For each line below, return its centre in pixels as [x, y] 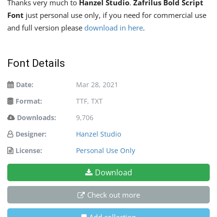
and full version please [46, 27]
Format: [29, 101]
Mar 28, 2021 [97, 84]
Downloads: [37, 117]
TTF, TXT [89, 101]
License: [29, 150]
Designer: [31, 134]
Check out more [113, 194]
